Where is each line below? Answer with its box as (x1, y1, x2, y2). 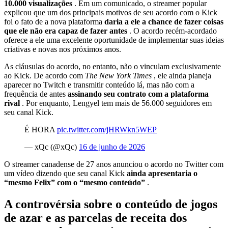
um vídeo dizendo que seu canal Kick (4, 168, 127, 178)
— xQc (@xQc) (24, 142, 79, 151)
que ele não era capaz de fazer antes (4, 26, 129, 35)
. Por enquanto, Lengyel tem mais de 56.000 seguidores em (22, 98, 212, 107)
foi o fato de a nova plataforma (4, 17, 104, 26)
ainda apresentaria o (127, 168, 197, 178)
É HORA (24, 125, 57, 134)
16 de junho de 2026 (79, 142, 145, 151)
